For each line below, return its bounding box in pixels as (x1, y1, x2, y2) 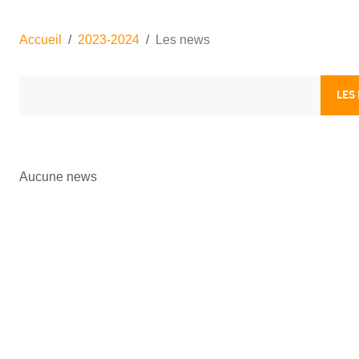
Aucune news (19, 169, 97, 184)
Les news (155, 32, 210, 46)
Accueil (19, 32, 62, 46)
